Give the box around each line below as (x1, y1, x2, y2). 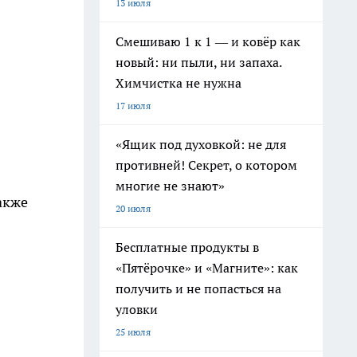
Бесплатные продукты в (116, 239, 259, 255)
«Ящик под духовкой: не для (116, 136, 286, 152)
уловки (116, 301, 158, 317)
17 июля (116, 100, 151, 112)
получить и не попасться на (116, 280, 281, 296)
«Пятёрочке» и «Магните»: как (116, 260, 298, 276)
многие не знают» (116, 178, 225, 194)
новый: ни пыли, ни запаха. (116, 54, 282, 70)
